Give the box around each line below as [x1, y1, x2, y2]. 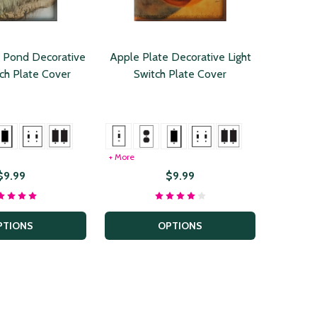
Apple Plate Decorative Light [109, 50, 251, 64]
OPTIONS [158, 219, 202, 232]
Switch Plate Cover [134, 67, 226, 81]
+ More [109, 151, 134, 162]
